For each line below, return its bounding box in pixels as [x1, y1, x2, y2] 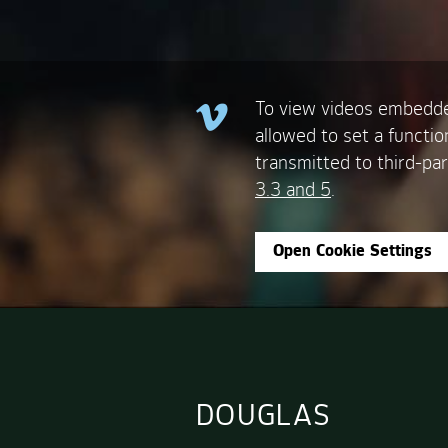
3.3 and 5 [255, 183, 331, 200]
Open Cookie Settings [273, 244, 432, 260]
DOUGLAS [196, 405, 332, 431]
